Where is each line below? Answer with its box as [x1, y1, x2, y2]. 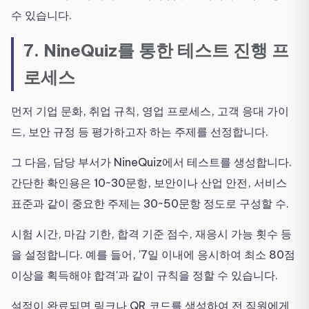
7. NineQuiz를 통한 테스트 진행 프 [23, 39, 289, 61]
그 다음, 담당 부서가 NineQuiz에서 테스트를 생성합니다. [11, 154, 292, 169]
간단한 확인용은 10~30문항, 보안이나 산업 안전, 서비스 [11, 175, 287, 190]
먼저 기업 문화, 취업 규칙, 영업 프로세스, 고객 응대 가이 [11, 103, 289, 118]
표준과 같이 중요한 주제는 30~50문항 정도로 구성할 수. [11, 196, 289, 210]
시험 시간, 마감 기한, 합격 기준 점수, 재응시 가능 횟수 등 [11, 226, 292, 241]
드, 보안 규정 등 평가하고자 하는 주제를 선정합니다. [11, 124, 268, 139]
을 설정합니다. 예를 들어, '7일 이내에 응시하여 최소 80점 [11, 247, 295, 261]
